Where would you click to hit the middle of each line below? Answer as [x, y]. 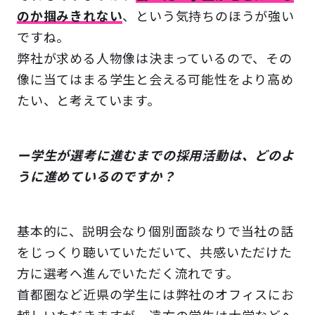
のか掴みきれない [70, 17]
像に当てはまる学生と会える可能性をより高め [155, 80]
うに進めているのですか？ [96, 177]
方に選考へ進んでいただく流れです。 [128, 274]
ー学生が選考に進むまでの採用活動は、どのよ [156, 156]
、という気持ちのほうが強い [208, 17]
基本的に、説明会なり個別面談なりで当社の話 [155, 232]
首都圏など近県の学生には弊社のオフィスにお [156, 295]
